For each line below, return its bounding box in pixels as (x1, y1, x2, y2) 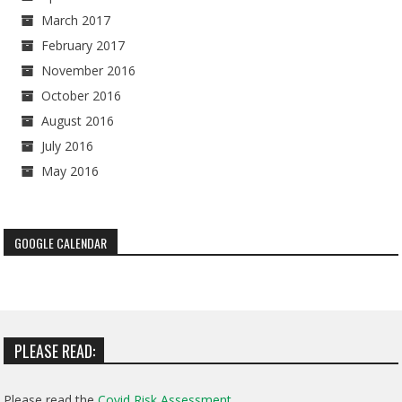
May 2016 (41, 162, 100, 180)
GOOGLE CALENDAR (14, 233, 108, 253)
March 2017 (41, 12, 111, 30)
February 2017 (41, 37, 126, 55)
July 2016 (41, 137, 94, 155)
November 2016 (41, 62, 136, 80)
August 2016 (41, 112, 115, 130)
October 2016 (41, 87, 122, 105)
